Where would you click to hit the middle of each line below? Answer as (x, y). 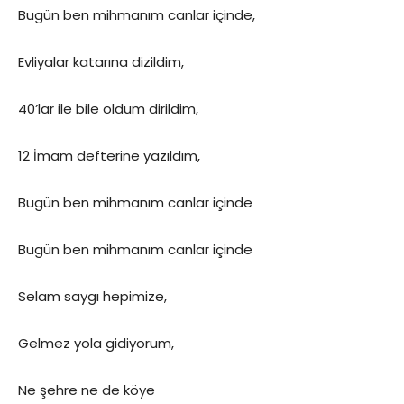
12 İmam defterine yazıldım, (109, 156)
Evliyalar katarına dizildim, (101, 62)
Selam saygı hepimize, (92, 296)
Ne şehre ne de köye (87, 390)
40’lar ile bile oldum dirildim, (108, 109)
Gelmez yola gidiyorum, (96, 343)
